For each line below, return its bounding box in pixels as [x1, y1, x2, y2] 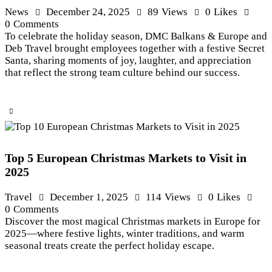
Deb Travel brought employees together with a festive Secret [5, 42, 265, 55]
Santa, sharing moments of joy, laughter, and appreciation [5, 55, 251, 67]
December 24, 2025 [46, 6, 130, 18]
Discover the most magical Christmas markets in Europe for [5, 216, 260, 227]
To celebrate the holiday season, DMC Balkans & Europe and [5, 30, 267, 42]
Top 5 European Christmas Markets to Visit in [5, 151, 246, 165]
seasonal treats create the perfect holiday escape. [5, 240, 214, 251]
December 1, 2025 [50, 191, 128, 203]
